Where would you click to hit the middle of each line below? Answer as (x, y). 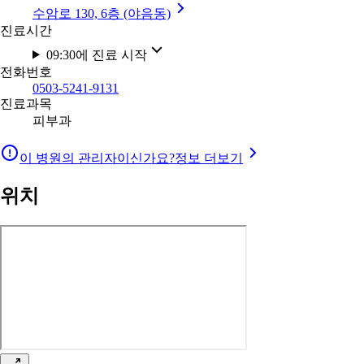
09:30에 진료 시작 (96, 54)
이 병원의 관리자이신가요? (97, 158)
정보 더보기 (209, 158)
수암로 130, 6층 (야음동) (102, 13)
